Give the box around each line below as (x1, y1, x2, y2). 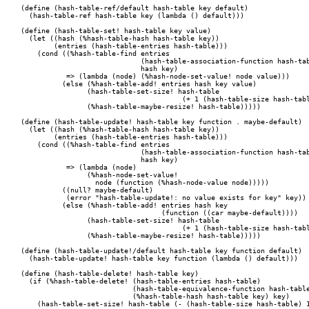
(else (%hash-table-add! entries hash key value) (21, 80, 54, 88)
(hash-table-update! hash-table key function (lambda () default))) (21, 255, 298, 262)
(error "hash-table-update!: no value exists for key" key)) (21, 194, 54, 201)
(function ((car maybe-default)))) (21, 209, 153, 217)
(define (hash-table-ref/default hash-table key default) (21, 4, 248, 12)
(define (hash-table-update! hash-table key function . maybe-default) (21, 118, 302, 126)
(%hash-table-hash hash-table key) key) (21, 292, 120, 300)
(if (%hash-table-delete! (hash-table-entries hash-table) (21, 277, 261, 285)
